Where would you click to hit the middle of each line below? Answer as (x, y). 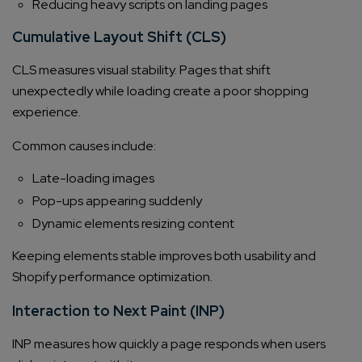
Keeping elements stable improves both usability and (164, 256)
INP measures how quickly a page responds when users (169, 344)
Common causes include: (84, 146)
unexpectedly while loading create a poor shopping (160, 91)
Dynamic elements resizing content (133, 224)
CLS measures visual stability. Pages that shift (141, 70)
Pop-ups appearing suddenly (117, 201)
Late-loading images (93, 179)
